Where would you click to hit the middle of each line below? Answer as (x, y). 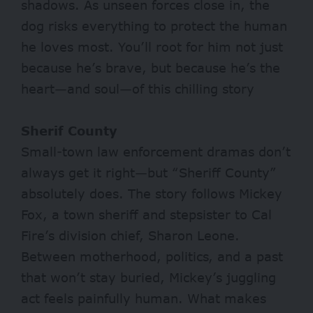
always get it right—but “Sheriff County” (149, 172)
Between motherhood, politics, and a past (152, 256)
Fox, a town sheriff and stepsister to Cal (146, 214)
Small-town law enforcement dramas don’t (156, 151)
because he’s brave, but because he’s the (151, 67)
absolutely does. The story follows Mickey (152, 193)
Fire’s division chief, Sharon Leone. (130, 235)
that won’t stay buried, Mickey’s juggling (148, 277)
